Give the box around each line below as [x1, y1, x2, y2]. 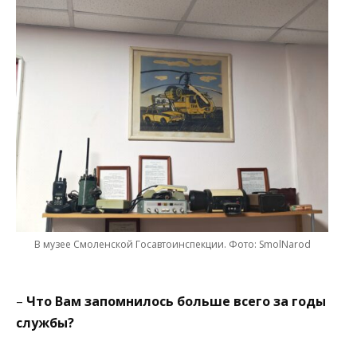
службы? [16, 314, 74, 332]
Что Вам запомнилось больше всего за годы [23, 292, 326, 311]
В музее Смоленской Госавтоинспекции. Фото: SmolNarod [33, 237, 311, 252]
